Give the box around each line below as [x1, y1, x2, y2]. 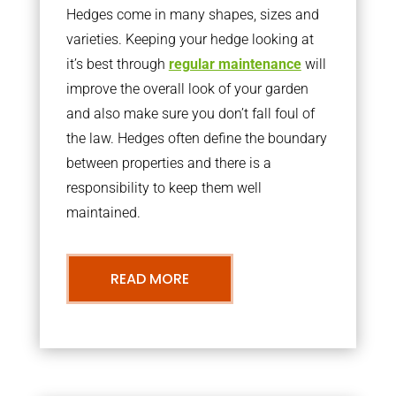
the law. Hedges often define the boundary [65, 130, 327, 147]
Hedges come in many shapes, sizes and [65, 6, 319, 23]
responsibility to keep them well [65, 179, 262, 196]
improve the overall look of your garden [65, 80, 308, 97]
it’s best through [65, 56, 169, 72]
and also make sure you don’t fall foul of [65, 105, 315, 122]
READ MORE [110, 269, 189, 289]
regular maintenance [168, 56, 301, 72]
